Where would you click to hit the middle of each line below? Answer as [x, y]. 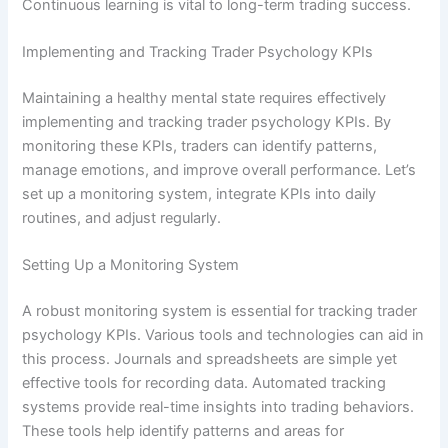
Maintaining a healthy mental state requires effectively [204, 98]
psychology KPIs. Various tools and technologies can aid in [223, 335]
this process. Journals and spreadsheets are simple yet [210, 359]
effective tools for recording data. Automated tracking [204, 383]
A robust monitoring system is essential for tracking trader [220, 311]
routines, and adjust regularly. [122, 218]
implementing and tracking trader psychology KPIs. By [207, 122]
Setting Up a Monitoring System [131, 265]
